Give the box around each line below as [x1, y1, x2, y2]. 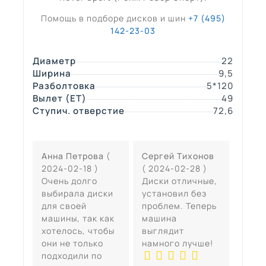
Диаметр [33, 55, 76, 68]
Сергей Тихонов [141, 150, 214, 162]
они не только [42, 237, 103, 249]
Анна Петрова [42, 150, 106, 162]
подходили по [42, 250, 102, 262]
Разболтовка [33, 80, 96, 93]
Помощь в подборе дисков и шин [40, 12, 188, 24]
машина [141, 213, 177, 224]
